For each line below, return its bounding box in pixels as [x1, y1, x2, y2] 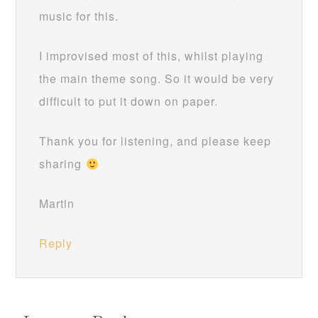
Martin [39, 195, 75, 212]
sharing [39, 155, 86, 172]
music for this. [39, 8, 119, 24]
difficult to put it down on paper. [39, 93, 219, 109]
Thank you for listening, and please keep [39, 133, 272, 149]
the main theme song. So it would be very [39, 70, 275, 87]
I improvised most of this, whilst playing [39, 48, 264, 64]
